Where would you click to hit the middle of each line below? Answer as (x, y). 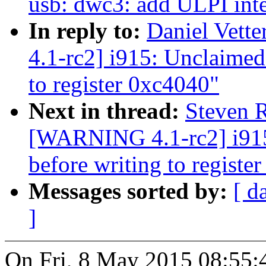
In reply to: (88, 31)
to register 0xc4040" (124, 84)
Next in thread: (107, 111)
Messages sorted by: (131, 191)
